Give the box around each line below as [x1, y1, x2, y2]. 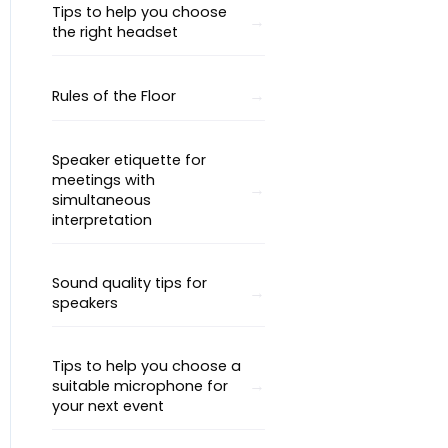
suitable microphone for [52, 376, 229, 397]
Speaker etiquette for [52, 150, 207, 171]
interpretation [52, 210, 153, 231]
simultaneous [52, 190, 152, 211]
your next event [52, 396, 165, 417]
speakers [52, 293, 119, 314]
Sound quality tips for [52, 273, 208, 294]
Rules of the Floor [52, 86, 177, 107]
